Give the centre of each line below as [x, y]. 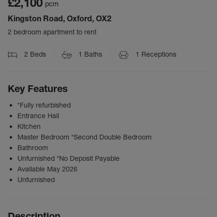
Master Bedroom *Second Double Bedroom [85, 137]
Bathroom [33, 148]
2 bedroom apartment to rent [52, 32]
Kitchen [29, 127]
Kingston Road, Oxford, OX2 [60, 18]
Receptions [158, 54]
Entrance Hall [38, 116]
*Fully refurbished [44, 105]
